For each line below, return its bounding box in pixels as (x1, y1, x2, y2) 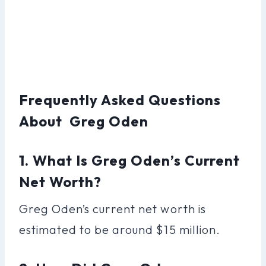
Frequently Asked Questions (19, 90, 221, 109)
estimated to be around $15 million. (19, 221, 220, 237)
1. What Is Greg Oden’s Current (19, 151, 240, 169)
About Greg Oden (19, 112, 149, 130)
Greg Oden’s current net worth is (19, 201, 206, 216)
